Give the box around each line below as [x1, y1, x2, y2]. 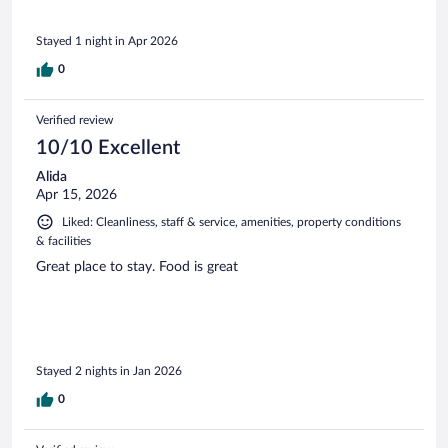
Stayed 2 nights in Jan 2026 [36, 364, 182, 377]
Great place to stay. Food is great [36, 260, 238, 275]
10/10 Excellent [36, 138, 180, 159]
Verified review [36, 114, 113, 127]
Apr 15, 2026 [36, 188, 117, 203]
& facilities [36, 235, 91, 248]
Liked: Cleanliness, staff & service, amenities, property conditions [62, 216, 401, 229]
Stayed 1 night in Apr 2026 [36, 35, 178, 48]
